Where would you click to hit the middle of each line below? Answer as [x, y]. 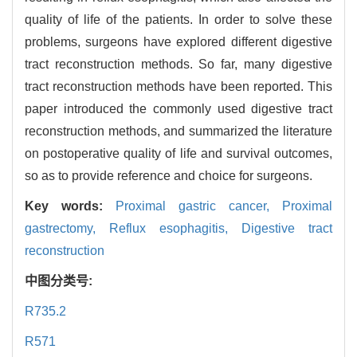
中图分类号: [60, 281]
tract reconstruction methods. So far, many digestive [178, 64]
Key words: [70, 206]
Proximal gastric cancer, [199, 206]
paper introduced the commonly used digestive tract [178, 109]
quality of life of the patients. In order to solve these [178, 20]
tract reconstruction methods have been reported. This [178, 86]
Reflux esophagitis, [175, 228]
